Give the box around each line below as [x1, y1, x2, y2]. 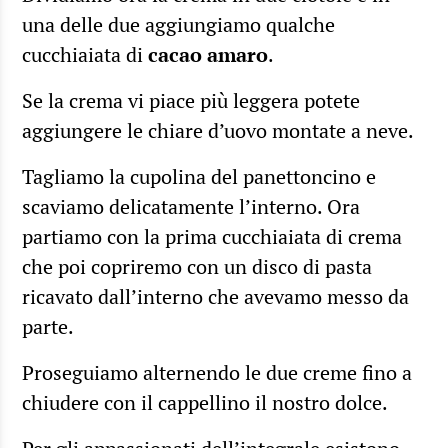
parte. [22, 312, 74, 340]
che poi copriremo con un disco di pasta [22, 252, 372, 280]
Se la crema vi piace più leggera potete [22, 86, 360, 114]
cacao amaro [148, 40, 268, 68]
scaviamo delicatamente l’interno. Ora [22, 192, 360, 220]
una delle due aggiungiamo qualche [22, 10, 335, 38]
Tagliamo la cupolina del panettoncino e [22, 162, 376, 190]
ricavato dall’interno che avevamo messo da [22, 282, 409, 310]
